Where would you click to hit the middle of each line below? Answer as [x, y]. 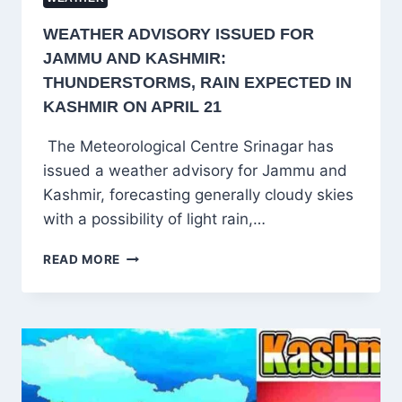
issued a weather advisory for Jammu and [195, 171]
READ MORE [82, 260]
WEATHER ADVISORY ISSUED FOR [179, 35]
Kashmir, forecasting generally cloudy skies [198, 195]
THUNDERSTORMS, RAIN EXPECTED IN [197, 83]
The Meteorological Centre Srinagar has [188, 147]
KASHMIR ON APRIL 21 [132, 107]
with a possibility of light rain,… [154, 219]
